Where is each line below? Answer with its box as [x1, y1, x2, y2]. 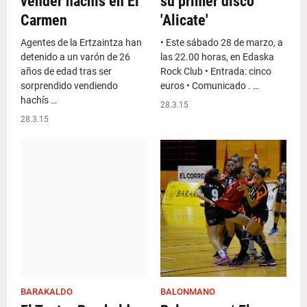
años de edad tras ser [21, 66, 112, 77]
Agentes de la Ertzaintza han [21, 37, 142, 48]
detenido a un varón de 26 [21, 51, 130, 62]
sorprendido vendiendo [21, 80, 118, 91]
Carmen [21, 12, 67, 29]
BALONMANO [160, 286, 215, 297]
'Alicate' [160, 12, 208, 29]
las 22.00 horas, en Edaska [160, 51, 274, 62]
